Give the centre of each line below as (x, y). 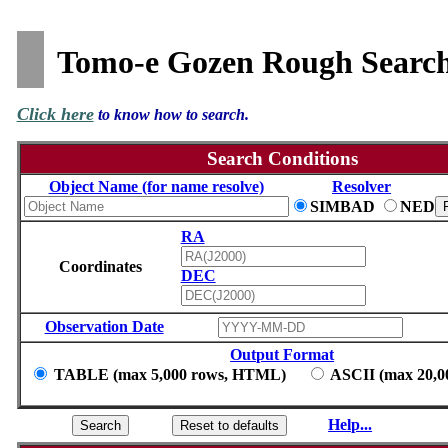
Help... (350, 424)
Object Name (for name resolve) (156, 186)
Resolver (362, 186)
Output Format (282, 354)
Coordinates (101, 266)
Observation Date (104, 326)
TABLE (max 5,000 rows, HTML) (177, 374)
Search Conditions (282, 158)
